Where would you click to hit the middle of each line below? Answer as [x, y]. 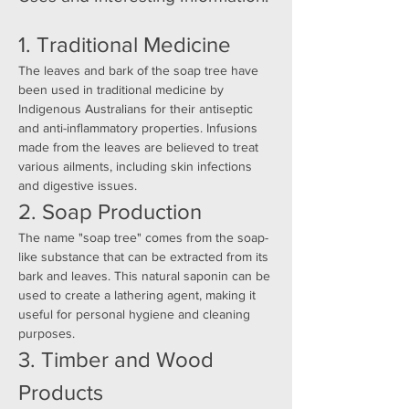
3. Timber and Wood [119, 359]
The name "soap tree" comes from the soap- [143, 237]
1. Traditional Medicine [125, 44]
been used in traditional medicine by [123, 89]
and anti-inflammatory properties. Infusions [140, 127]
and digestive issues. [78, 185]
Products [61, 392]
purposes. [47, 333]
